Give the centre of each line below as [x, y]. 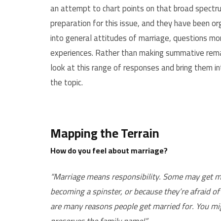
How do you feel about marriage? [110, 150]
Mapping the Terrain [105, 133]
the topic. [68, 82]
